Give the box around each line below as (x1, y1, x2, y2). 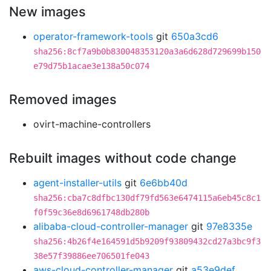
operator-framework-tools (33, 30, 153, 42)
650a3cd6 (171, 30, 218, 42)
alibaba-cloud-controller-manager (33, 220, 188, 232)
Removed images (9, 91, 117, 107)
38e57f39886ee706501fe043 (33, 251, 149, 261)
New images (9, 4, 86, 19)
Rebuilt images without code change (9, 150, 237, 166)
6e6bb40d (140, 177, 188, 189)
